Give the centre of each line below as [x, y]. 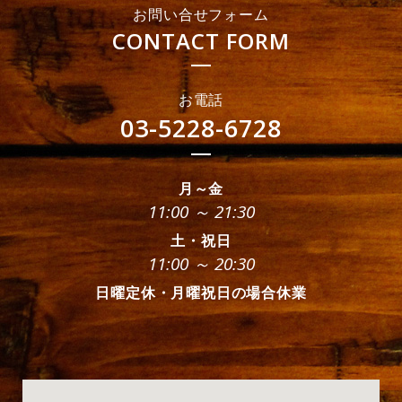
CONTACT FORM [201, 41]
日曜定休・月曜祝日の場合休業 [201, 293]
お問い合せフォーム [201, 14]
